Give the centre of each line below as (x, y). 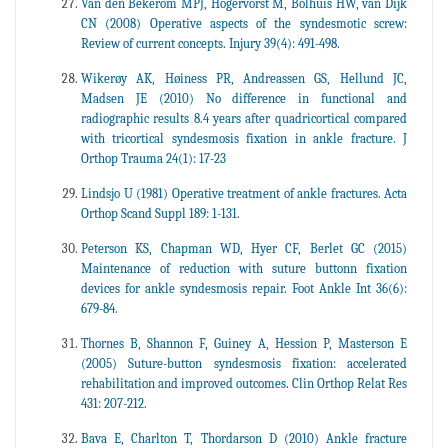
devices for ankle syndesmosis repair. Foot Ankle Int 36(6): (244, 288)
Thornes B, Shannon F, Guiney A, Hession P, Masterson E (244, 343)
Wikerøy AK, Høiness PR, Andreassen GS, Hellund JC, (244, 78)
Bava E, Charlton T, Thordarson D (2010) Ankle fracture (244, 438)
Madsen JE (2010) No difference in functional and (244, 98)
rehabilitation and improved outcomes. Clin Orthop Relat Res (244, 383)
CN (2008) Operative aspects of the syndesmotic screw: (244, 23)
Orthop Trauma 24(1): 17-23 (153, 158)
